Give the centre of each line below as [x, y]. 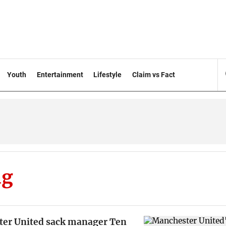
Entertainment [60, 75]
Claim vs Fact [154, 75]
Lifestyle [108, 75]
